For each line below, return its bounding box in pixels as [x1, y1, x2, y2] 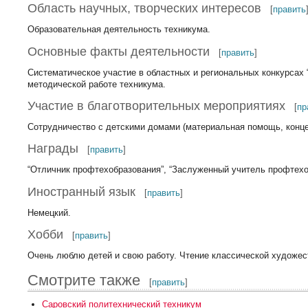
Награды [27, 142, 79, 156]
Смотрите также [27, 272, 141, 289]
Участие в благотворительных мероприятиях [27, 99, 286, 113]
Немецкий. [27, 207, 71, 218]
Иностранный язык [27, 184, 136, 199]
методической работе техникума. [27, 78, 166, 89]
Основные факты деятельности [27, 44, 210, 58]
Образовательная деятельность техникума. [27, 24, 211, 35]
